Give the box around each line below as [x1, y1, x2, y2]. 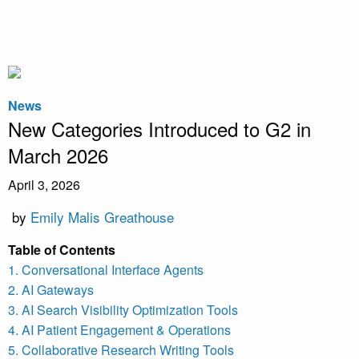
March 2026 [8, 141, 108, 170]
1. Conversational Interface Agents [8, 260, 204, 280]
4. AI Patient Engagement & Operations [8, 321, 231, 340]
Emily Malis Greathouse [30, 207, 174, 228]
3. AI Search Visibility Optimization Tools [8, 301, 238, 320]
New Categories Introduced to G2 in [8, 115, 311, 143]
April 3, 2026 [8, 175, 80, 195]
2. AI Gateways [8, 280, 94, 300]
